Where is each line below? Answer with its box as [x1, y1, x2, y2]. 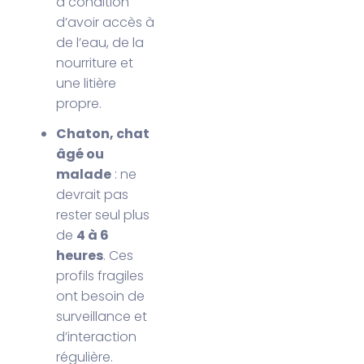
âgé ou [56, 145, 105, 164]
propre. [56, 94, 102, 114]
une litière [56, 74, 117, 93]
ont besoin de [56, 287, 145, 306]
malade [56, 165, 112, 184]
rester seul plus [56, 206, 150, 225]
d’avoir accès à [56, 13, 155, 32]
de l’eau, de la [56, 33, 145, 53]
